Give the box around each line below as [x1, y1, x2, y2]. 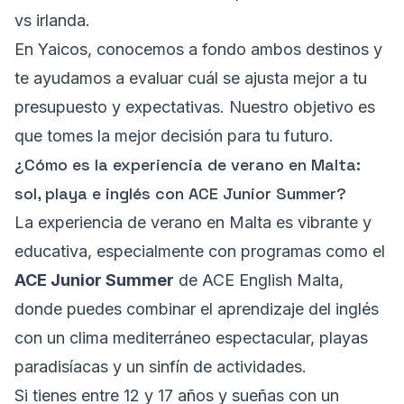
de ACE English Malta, [174, 271, 344, 290]
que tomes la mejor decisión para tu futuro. [14, 126, 334, 146]
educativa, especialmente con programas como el [14, 242, 385, 262]
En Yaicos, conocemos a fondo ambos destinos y [14, 40, 382, 60]
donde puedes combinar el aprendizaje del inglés [14, 299, 379, 319]
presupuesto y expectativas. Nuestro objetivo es [14, 97, 375, 117]
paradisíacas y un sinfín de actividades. [14, 357, 307, 377]
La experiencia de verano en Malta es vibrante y [14, 213, 372, 233]
